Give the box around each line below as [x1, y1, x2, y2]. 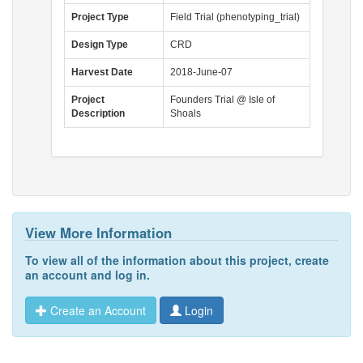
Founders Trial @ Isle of [170, 94, 275, 105]
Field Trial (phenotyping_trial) [170, 11, 300, 23]
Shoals [170, 108, 201, 119]
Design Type [71, 39, 128, 50]
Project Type [71, 11, 129, 23]
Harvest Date [71, 66, 133, 78]
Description [71, 108, 125, 119]
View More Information [25, 223, 172, 242]
